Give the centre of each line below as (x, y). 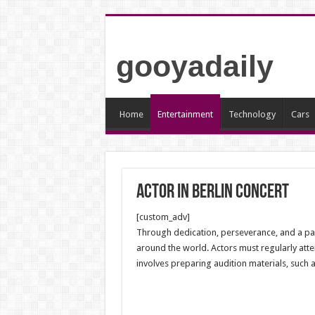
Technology (252, 114)
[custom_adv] (163, 217)
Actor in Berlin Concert (212, 193)
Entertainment (185, 114)
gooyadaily (194, 66)
